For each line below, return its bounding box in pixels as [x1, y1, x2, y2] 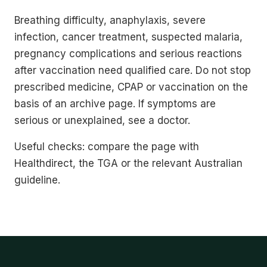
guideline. [14, 173, 60, 186]
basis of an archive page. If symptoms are [14, 97, 216, 110]
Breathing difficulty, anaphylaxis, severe [14, 14, 206, 26]
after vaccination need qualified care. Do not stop [14, 64, 251, 76]
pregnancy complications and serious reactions [14, 47, 242, 60]
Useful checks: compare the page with [14, 140, 199, 153]
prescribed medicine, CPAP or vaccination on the [14, 80, 248, 93]
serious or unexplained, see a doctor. [14, 114, 190, 126]
